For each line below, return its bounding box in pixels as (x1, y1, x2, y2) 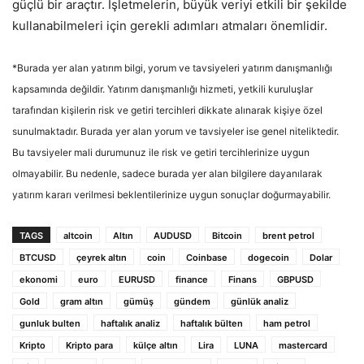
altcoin (63, 230, 93, 242)
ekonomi (19, 274, 58, 286)
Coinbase (186, 252, 227, 264)
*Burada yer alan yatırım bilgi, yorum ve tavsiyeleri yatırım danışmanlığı (12, 62, 332, 75)
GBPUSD (277, 274, 314, 286)
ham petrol (263, 318, 310, 330)
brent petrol (262, 230, 314, 242)
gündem (174, 296, 210, 308)
